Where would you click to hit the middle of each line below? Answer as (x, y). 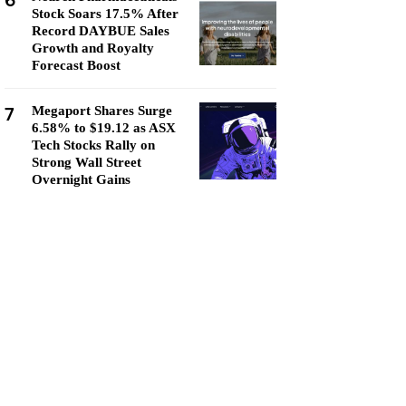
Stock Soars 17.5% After (105, 14)
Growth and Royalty (93, 48)
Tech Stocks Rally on (93, 145)
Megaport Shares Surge (102, 111)
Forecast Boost (76, 65)
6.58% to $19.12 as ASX (104, 128)
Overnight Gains (81, 179)
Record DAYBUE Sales (101, 31)
